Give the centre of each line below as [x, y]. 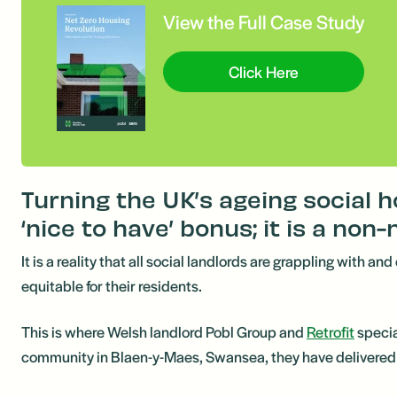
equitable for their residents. [112, 285]
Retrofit [331, 331]
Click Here [264, 71]
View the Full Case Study [264, 21]
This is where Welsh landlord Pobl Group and [164, 331]
